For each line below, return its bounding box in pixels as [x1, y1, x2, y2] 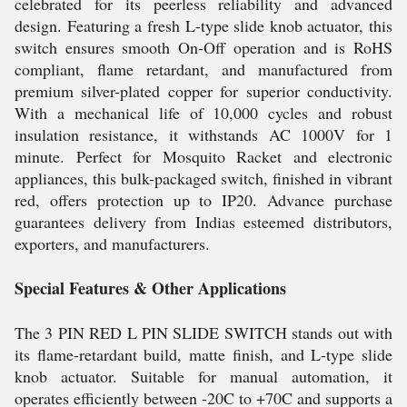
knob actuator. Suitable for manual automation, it [15, 365, 392, 387]
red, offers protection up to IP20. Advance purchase [15, 189, 392, 211]
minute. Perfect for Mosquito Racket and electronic [15, 145, 392, 167]
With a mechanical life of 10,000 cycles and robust [15, 102, 392, 124]
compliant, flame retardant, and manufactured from [15, 58, 392, 80]
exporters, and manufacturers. [15, 233, 210, 254]
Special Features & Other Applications [15, 276, 286, 300]
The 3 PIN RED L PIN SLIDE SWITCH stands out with [15, 322, 392, 343]
